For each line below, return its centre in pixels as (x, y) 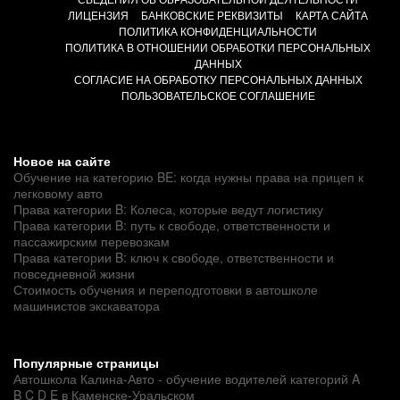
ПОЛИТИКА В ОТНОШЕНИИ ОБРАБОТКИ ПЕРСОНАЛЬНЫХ (218, 46)
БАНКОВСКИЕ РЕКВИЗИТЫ (212, 14)
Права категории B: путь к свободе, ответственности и (172, 225)
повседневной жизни (74, 273)
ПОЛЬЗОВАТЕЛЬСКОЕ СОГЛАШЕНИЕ (218, 95)
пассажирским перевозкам (92, 241)
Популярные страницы (86, 362)
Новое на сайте (62, 160)
